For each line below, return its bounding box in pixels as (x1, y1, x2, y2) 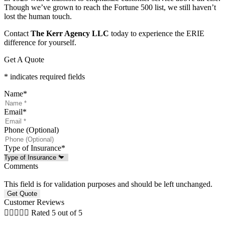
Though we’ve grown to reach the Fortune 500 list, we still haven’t (4, 3, 216, 12)
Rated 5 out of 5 (31, 208, 82, 217)
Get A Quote (4, 55, 44, 64)
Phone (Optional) (4, 125, 59, 134)
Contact (4, 29, 31, 38)
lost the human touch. (4, 12, 72, 21)
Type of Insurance (4, 143, 61, 152)
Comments (4, 161, 38, 170)
